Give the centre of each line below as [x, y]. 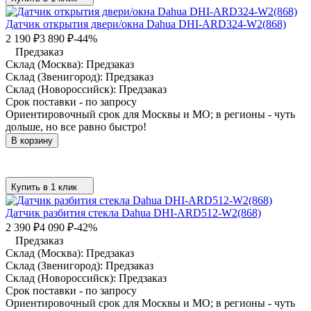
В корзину [32, 140]
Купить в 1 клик [44, 187]
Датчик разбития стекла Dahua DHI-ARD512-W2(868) [133, 212]
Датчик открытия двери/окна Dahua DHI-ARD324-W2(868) [146, 24]
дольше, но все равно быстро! [76, 126]
